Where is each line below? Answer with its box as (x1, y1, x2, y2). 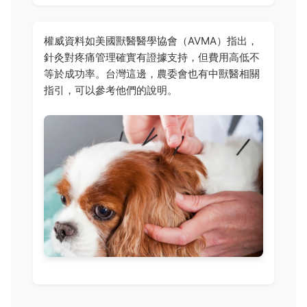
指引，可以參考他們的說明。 (44, 84, 177, 97)
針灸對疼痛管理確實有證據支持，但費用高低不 (44, 51, 260, 64)
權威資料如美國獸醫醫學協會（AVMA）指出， (44, 34, 258, 48)
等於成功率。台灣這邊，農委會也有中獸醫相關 (44, 67, 260, 81)
